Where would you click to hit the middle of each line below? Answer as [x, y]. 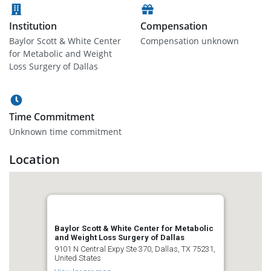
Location [34, 159]
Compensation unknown [190, 41]
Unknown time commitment [65, 132]
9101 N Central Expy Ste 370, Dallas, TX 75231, [135, 249]
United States [78, 258]
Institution [33, 26]
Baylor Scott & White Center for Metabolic [134, 228]
